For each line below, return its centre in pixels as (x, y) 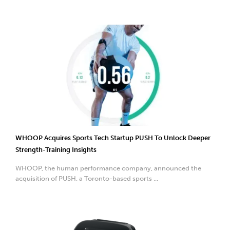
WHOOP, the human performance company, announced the (108, 168)
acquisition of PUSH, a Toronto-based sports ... (87, 178)
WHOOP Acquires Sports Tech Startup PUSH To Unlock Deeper (113, 138)
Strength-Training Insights (56, 149)
